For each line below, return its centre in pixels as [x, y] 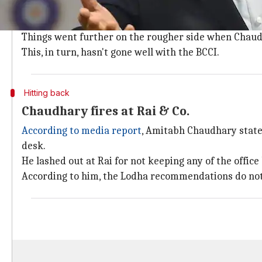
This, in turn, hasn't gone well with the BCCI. [120, 52]
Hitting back [46, 93]
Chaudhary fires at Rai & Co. [106, 111]
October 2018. [52, 22]
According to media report [82, 131]
